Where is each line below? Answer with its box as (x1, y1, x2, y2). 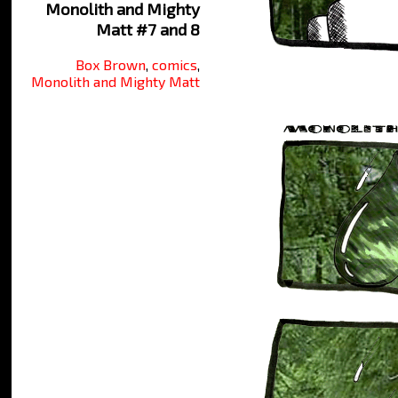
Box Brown (76, 55, 146, 73)
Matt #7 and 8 (96, 19, 200, 40)
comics (152, 55, 197, 73)
